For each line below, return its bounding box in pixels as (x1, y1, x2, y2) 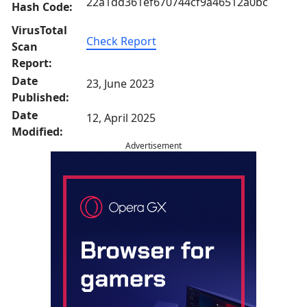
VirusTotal (12, 23, 67, 38)
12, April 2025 (86, 110, 156, 125)
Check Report (86, 34, 156, 49)
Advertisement (125, 140, 182, 151)
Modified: (12, 124, 63, 139)
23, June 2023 (86, 76, 154, 91)
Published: (12, 90, 69, 105)
